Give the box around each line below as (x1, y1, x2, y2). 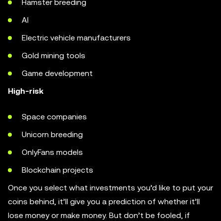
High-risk (8, 86, 43, 96)
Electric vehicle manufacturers (22, 33, 131, 42)
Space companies (22, 111, 87, 121)
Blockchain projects (22, 165, 93, 175)
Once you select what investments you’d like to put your (8, 183, 213, 192)
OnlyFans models (22, 147, 83, 157)
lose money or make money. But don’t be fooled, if (8, 210, 190, 220)
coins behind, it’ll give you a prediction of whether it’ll (8, 196, 200, 206)
